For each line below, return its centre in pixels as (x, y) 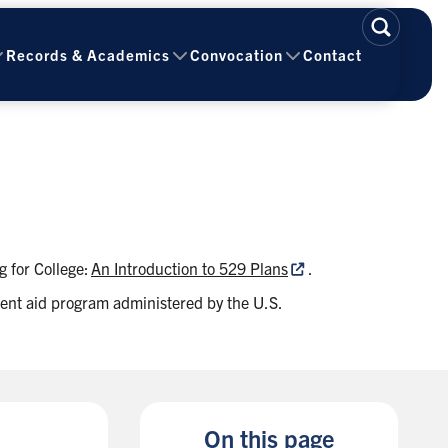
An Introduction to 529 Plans (189, 268)
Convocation (236, 54)
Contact (332, 54)
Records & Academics (88, 54)
